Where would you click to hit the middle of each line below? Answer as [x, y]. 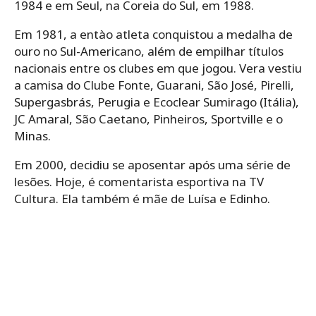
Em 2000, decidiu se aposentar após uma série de [152, 164]
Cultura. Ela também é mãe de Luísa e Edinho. [142, 198]
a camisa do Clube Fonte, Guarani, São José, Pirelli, [154, 85]
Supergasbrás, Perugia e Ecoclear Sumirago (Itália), [157, 102]
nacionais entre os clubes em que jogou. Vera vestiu [158, 68]
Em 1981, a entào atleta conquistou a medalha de [153, 34]
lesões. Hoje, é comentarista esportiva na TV [139, 181]
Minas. [32, 135]
